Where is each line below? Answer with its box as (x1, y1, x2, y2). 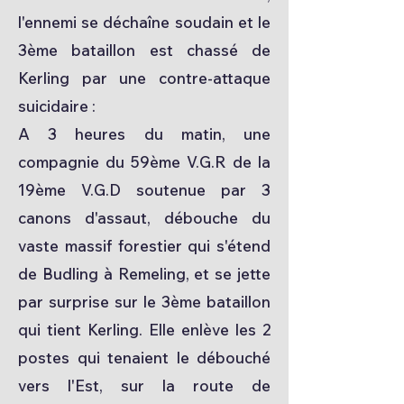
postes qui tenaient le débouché (18, 348, 271, 367)
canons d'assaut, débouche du (18, 208, 271, 227)
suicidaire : (18, 96, 96, 115)
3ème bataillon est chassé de (18, 41, 271, 60)
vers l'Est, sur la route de (18, 376, 271, 395)
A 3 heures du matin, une (18, 124, 271, 143)
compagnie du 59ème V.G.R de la (18, 152, 271, 171)
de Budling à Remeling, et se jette (18, 264, 271, 283)
